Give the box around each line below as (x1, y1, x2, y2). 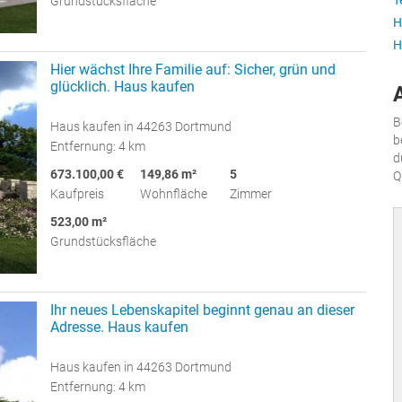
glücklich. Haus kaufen (50, 77, 195, 95)
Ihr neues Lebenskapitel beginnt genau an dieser (50, 301, 354, 319)
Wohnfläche (140, 186, 207, 201)
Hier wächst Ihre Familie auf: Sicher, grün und (50, 60, 336, 78)
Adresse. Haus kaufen (50, 319, 188, 336)
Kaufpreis (50, 186, 104, 201)
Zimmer (230, 186, 272, 201)
